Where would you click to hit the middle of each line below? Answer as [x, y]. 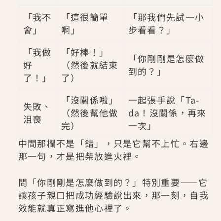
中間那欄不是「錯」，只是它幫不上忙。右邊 [113, 143]
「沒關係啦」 [90, 100]
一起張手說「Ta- [164, 100]
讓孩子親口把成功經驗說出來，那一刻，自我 [113, 195]
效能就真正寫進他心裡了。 [75, 208]
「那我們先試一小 [166, 17]
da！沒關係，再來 [167, 113]
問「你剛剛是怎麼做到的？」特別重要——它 [113, 182]
